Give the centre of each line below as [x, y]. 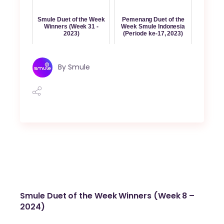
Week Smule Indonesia [153, 27]
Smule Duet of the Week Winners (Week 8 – [107, 195]
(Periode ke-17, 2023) [153, 34]
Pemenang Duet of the [153, 20]
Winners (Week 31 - [71, 27]
